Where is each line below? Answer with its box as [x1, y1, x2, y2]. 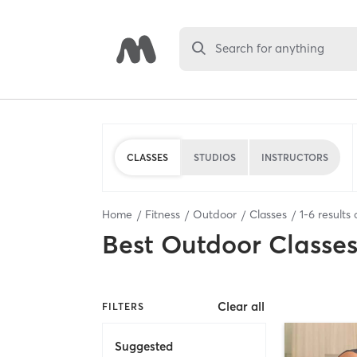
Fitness [145, 207, 180, 222]
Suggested [115, 338, 173, 354]
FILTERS [102, 300, 144, 312]
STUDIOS [194, 151, 236, 163]
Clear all [218, 299, 265, 315]
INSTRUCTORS [261, 151, 328, 163]
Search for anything [215, 41, 325, 57]
